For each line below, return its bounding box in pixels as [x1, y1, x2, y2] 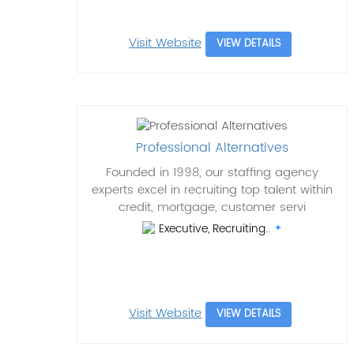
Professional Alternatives [136, 137, 289, 159]
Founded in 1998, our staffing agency [106, 163, 319, 183]
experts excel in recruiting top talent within [92, 180, 333, 201]
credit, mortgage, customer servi [119, 198, 307, 218]
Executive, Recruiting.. [158, 220, 273, 239]
